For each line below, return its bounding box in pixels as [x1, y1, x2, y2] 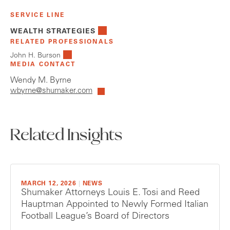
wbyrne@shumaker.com [10, 87, 92, 95]
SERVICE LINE [10, 12, 65, 19]
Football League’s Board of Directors [21, 212, 169, 222]
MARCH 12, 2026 [21, 181, 76, 187]
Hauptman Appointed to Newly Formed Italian [21, 200, 208, 210]
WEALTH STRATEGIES [10, 28, 95, 36]
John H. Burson [10, 52, 61, 60]
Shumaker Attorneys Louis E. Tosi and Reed [21, 188, 200, 198]
